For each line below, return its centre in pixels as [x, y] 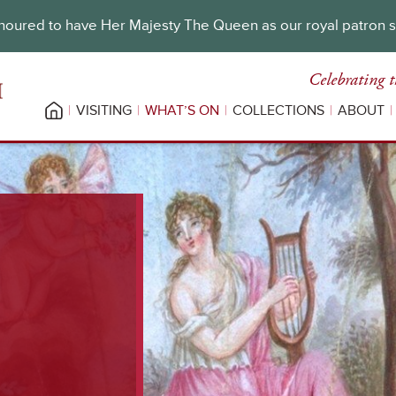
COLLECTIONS [278, 110]
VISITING [104, 110]
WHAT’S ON [182, 110]
